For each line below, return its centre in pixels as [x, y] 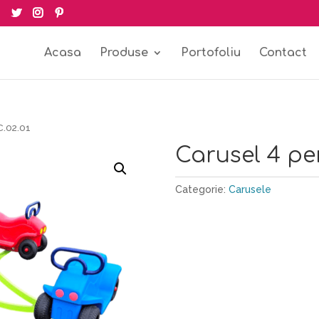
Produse [124, 53]
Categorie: [202, 189]
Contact [283, 53]
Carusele [250, 189]
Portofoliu [210, 53]
